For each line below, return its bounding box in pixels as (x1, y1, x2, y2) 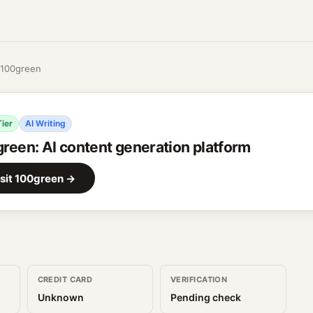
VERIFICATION (170, 275, 228, 284)
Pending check (170, 291, 241, 303)
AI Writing (25, 118, 66, 129)
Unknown (37, 291, 84, 303)
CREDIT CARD (37, 275, 93, 284)
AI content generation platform (41, 138, 251, 156)
